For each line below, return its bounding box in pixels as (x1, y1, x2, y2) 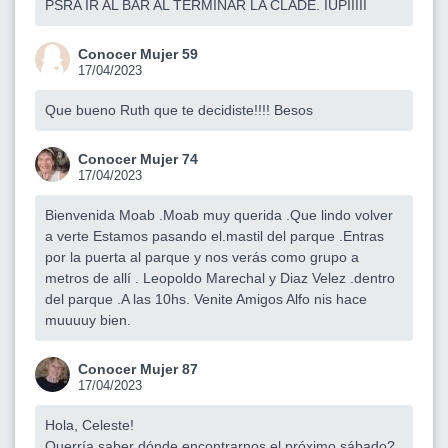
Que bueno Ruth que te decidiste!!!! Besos (45, 102, 313, 119)
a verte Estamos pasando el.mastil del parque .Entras (45, 228, 384, 245)
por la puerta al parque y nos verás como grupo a (45, 249, 359, 266)
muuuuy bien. (45, 312, 131, 329)
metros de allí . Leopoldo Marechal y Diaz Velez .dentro (45, 270, 395, 287)
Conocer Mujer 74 (78, 151, 198, 168)
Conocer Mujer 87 (78, 361, 198, 378)
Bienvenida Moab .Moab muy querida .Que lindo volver (45, 207, 393, 224)
